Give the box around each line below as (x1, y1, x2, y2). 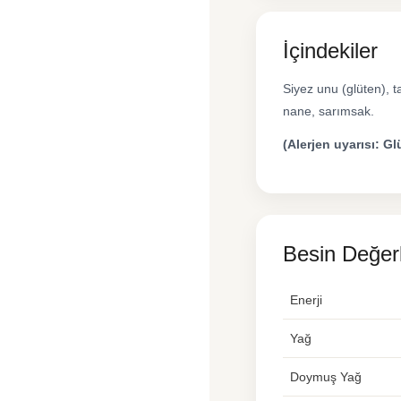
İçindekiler (283, 38, 378, 63)
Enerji (290, 293, 322, 307)
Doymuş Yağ (290, 370, 362, 384)
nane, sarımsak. (283, 104, 374, 118)
